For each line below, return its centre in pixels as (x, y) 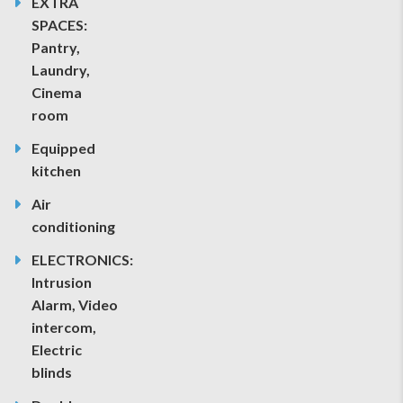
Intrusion (62, 282)
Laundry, (61, 69)
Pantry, (56, 47)
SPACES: (59, 24)
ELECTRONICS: (82, 259)
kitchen (56, 170)
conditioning (73, 226)
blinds (52, 372)
